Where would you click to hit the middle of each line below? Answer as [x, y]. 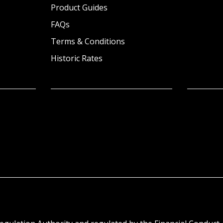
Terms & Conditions [88, 41]
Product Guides [79, 7]
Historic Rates [76, 58]
